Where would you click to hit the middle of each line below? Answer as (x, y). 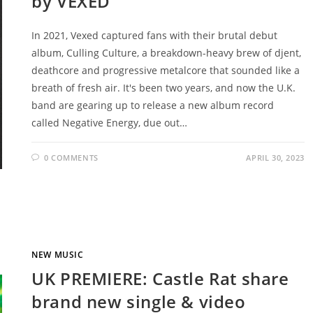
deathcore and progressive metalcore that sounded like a (166, 70)
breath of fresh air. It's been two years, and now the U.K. (164, 87)
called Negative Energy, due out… (110, 122)
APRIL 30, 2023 (275, 157)
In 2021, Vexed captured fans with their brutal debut (155, 35)
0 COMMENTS (71, 157)
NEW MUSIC (58, 254)
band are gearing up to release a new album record (153, 105)
